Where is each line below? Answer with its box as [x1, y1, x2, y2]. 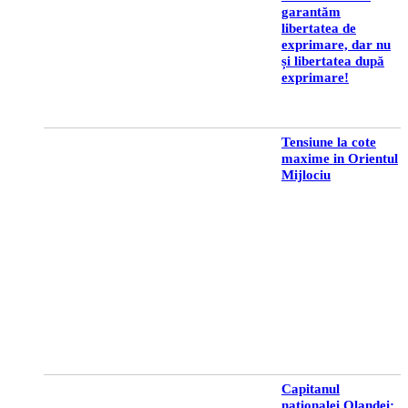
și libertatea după [281, 53, 384, 68]
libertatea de [281, 20, 356, 36]
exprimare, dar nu [281, 36, 391, 52]
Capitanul [281, 381, 340, 396]
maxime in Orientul [281, 150, 398, 166]
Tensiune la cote [281, 134, 376, 149]
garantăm [281, 4, 341, 19]
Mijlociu [281, 167, 331, 182]
